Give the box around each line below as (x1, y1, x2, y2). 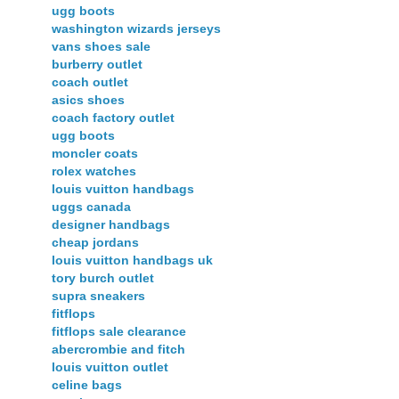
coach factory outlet (52, 110, 175, 126)
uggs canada (52, 199, 131, 215)
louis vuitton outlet (52, 360, 168, 375)
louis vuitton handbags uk (52, 253, 213, 268)
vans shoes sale (52, 39, 151, 54)
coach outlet (52, 75, 128, 90)
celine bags (52, 378, 122, 393)
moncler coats (52, 146, 138, 161)
